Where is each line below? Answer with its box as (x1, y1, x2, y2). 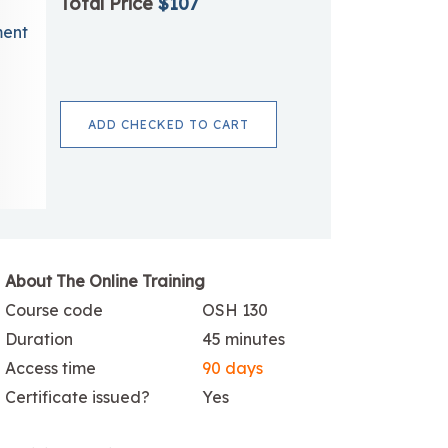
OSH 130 (202, 299, 268, 320)
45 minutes (202, 328, 285, 349)
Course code (5, 299, 103, 320)
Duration (5, 328, 73, 349)
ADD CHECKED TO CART (87, 116, 249, 132)
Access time (5, 357, 96, 378)
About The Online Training (5, 270, 205, 291)
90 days (202, 357, 263, 378)
